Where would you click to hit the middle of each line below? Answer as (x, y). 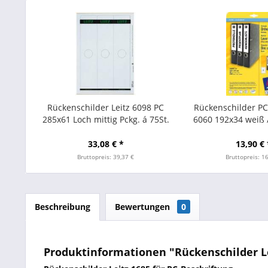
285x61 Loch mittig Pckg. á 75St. (106, 119)
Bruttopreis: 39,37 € (106, 157)
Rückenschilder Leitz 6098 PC (106, 107)
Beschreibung (63, 207)
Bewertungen (144, 207)
